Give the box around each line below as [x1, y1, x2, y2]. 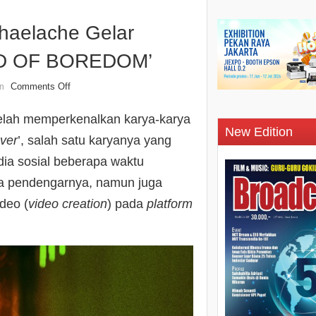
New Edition [225, 125, 293, 140]
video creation [28, 197, 107, 212]
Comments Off [11, 81, 71, 92]
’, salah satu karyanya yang [18, 133, 171, 148]
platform [147, 197, 193, 212]
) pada [107, 197, 147, 212]
